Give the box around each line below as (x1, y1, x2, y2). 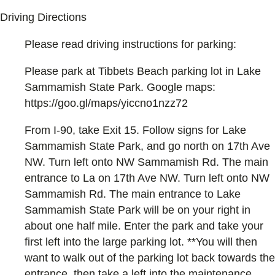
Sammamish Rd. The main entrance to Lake (25, 187, 241, 200)
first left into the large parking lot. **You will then (25, 235, 257, 248)
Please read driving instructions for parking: (25, 38, 236, 51)
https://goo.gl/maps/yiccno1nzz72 (25, 97, 188, 110)
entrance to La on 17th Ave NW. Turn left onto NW (25, 171, 269, 184)
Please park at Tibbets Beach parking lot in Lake (25, 65, 261, 78)
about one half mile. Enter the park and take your (25, 219, 263, 232)
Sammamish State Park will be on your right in (25, 203, 250, 216)
